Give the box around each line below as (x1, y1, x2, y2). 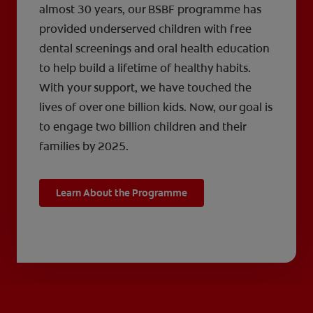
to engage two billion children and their (39, 119, 246, 135)
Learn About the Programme (56, 187, 187, 200)
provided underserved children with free (39, 22, 252, 37)
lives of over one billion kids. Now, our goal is (39, 100, 272, 115)
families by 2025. (39, 139, 129, 154)
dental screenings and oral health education (39, 41, 270, 57)
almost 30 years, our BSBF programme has (39, 2, 261, 17)
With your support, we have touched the (39, 80, 252, 96)
